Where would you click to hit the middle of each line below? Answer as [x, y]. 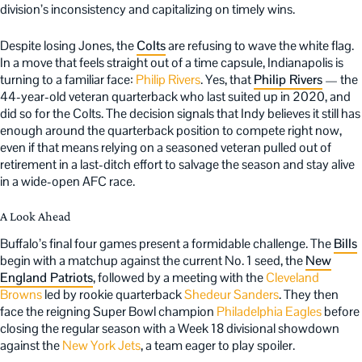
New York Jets [101, 346]
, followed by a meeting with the [179, 278]
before [341, 312]
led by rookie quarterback [113, 295]
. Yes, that [227, 80]
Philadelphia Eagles [269, 312]
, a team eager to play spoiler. [218, 346]
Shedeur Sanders [232, 295]
